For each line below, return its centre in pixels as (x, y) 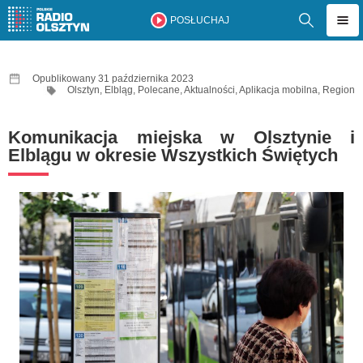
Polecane (159, 90)
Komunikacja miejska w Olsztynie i (181, 137)
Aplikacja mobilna (278, 90)
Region (339, 90)
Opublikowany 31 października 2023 (113, 79)
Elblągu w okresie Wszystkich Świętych (173, 155)
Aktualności (209, 90)
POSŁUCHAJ (199, 20)
